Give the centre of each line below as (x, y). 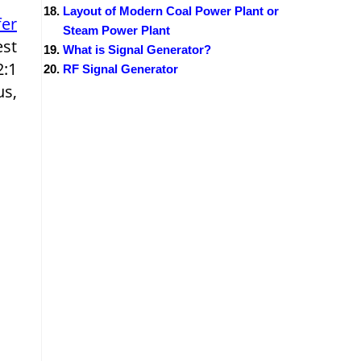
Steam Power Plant (116, 30)
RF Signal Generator (120, 68)
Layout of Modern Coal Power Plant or (171, 10)
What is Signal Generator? (137, 49)
